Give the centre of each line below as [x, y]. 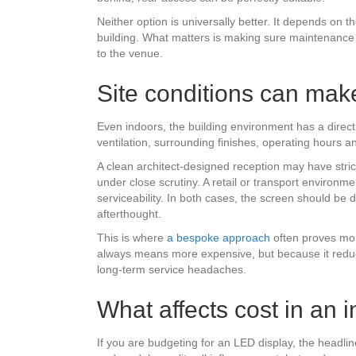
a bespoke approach [219, 238]
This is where [132, 238]
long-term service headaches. [172, 270]
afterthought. [129, 214]
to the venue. [130, 54]
